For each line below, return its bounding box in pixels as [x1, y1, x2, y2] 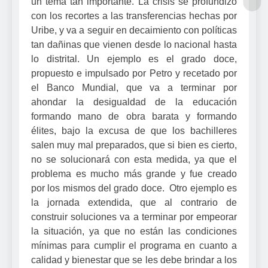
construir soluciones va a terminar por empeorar [31, 211, 237, 222]
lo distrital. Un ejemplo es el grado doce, [31, 53, 237, 64]
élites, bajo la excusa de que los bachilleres [31, 125, 237, 136]
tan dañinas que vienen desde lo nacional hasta [31, 39, 237, 50]
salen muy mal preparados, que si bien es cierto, [31, 139, 237, 150]
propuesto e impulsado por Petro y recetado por [31, 68, 237, 78]
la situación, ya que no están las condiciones [31, 226, 237, 236]
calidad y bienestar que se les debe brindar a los [31, 254, 237, 265]
